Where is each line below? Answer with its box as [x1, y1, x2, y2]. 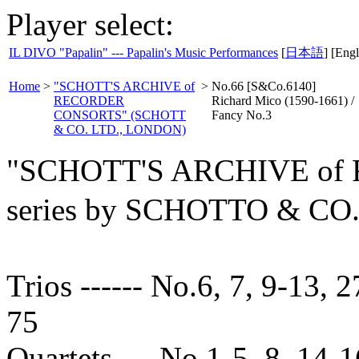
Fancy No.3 [212, 108, 272, 122]
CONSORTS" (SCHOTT [54, 108, 186, 122]
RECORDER [54, 94, 124, 107]
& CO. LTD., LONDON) [54, 123, 186, 136]
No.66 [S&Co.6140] [212, 79, 316, 93]
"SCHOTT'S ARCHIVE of [54, 79, 195, 93]
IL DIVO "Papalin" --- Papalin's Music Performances [9, 46, 278, 59]
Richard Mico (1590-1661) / [212, 94, 354, 107]
